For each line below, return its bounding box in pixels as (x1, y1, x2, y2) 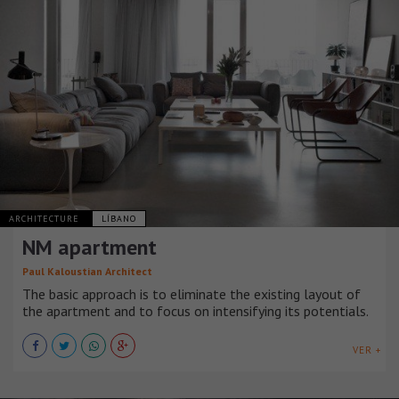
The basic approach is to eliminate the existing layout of (22, 285, 361, 304)
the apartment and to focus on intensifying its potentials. (22, 302, 369, 321)
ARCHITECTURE (9, 213, 83, 225)
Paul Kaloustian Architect (22, 265, 152, 279)
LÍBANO (102, 213, 136, 225)
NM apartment (22, 233, 157, 262)
